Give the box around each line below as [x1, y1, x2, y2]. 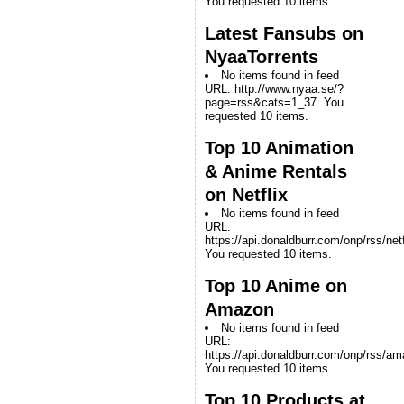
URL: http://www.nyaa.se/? [205, 82, 344, 96]
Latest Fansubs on [205, 23, 363, 43]
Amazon [205, 298, 274, 319]
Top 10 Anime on [205, 275, 347, 296]
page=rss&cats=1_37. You [205, 96, 344, 109]
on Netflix [205, 184, 288, 205]
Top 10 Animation [205, 137, 353, 158]
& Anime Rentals [205, 161, 347, 181]
